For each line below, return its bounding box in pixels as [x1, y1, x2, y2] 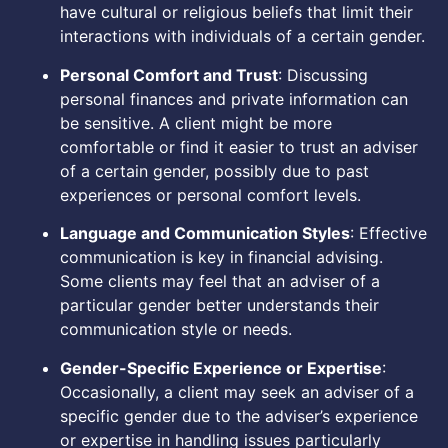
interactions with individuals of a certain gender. [60, 26, 425, 47]
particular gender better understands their [60, 295, 379, 316]
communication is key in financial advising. [60, 247, 383, 268]
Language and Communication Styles [60, 223, 350, 244]
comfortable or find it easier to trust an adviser [60, 136, 418, 157]
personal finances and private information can [60, 88, 408, 109]
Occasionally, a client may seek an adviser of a [60, 381, 414, 402]
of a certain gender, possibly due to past [60, 160, 369, 181]
